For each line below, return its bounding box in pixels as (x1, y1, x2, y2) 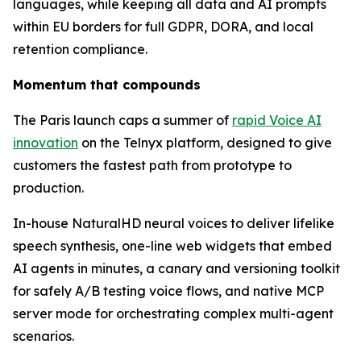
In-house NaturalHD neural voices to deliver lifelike (13, 215, 334, 231)
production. (13, 180, 84, 196)
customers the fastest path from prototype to (13, 157, 292, 173)
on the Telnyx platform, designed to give (78, 135, 332, 151)
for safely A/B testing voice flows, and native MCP (13, 283, 324, 299)
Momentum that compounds (13, 77, 201, 93)
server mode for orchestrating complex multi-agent (13, 305, 334, 322)
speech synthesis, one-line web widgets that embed (13, 238, 332, 254)
